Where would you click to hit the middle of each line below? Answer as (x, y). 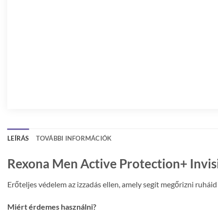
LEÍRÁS (18, 138)
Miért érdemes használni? (52, 207)
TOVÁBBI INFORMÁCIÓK (74, 138)
